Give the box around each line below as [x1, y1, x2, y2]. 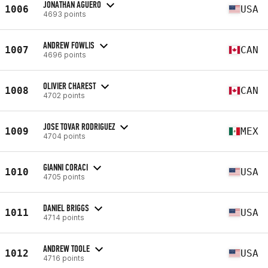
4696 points [43, 50, 86, 59]
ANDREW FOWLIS [43, 39, 95, 51]
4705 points [43, 172, 85, 181]
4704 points [43, 131, 86, 141]
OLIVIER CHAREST [43, 80, 96, 92]
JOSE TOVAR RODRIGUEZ [43, 120, 115, 132]
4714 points [43, 212, 84, 222]
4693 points [43, 9, 86, 19]
